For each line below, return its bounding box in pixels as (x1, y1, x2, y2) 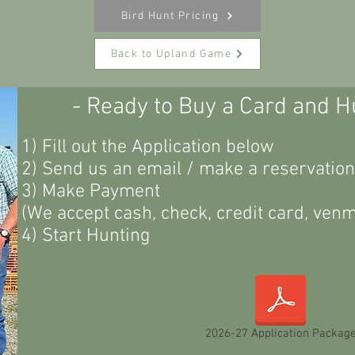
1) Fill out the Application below (21, 136, 274, 158)
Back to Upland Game (110, 47, 232, 61)
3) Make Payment (21, 181, 160, 203)
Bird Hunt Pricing (121, 9, 219, 23)
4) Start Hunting (21, 225, 151, 247)
